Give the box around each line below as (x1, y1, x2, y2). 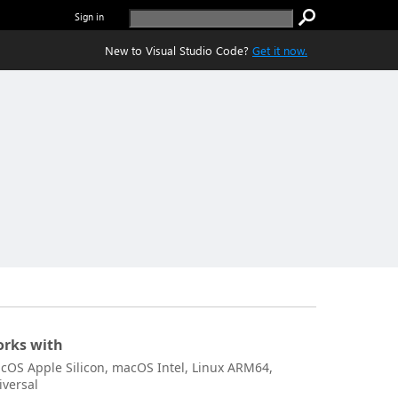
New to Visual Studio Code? (105, 43, 249, 58)
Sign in (75, 10, 105, 23)
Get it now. (252, 43, 307, 58)
